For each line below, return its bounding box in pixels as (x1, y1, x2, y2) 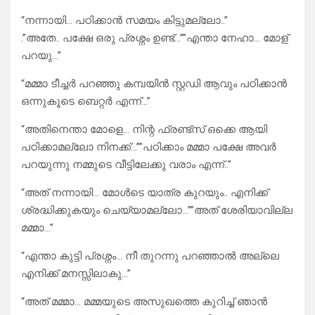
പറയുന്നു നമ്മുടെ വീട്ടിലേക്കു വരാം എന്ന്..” (21, 158, 231, 172)
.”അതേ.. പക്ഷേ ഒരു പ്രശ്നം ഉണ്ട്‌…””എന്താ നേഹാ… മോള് (21, 32, 288, 45)
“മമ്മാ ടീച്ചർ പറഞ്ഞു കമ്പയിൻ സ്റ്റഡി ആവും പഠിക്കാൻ (21, 77, 287, 91)
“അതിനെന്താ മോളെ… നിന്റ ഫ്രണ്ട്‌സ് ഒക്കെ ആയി (21, 123, 267, 136)
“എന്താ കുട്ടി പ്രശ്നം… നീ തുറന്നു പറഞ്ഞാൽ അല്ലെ (21, 250, 279, 263)
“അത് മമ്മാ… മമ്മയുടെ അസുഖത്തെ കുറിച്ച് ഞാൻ (21, 295, 267, 309)
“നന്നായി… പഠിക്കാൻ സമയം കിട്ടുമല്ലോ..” (21, 14, 228, 27)
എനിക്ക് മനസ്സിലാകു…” (21, 267, 131, 281)
